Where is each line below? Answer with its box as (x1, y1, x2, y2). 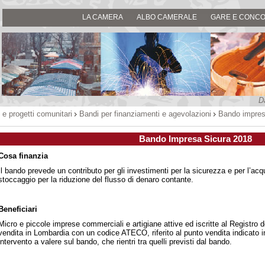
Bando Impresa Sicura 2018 (139, 134, 253, 144)
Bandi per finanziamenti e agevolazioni (79, 109, 211, 118)
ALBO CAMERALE (137, 13, 197, 21)
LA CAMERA (82, 13, 123, 21)
